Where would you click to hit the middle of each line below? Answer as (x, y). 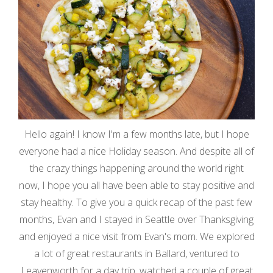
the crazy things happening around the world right (136, 168)
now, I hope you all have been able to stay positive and (136, 185)
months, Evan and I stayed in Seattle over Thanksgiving (136, 219)
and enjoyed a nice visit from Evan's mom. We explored (136, 236)
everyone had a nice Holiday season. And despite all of (136, 151)
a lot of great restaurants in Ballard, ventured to (136, 253)
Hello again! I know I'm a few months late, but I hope (136, 134)
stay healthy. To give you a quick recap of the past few (136, 202)
